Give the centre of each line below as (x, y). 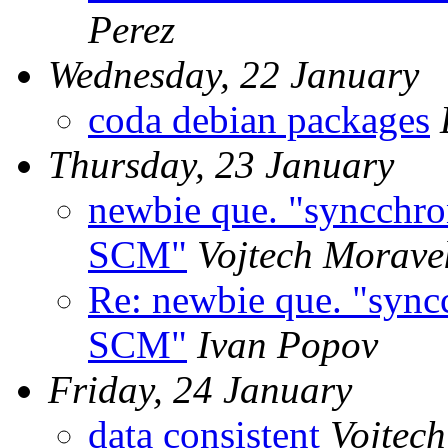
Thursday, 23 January (221, 164)
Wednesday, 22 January (233, 74)
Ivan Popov (287, 344)
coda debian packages (259, 119)
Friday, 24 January (200, 389)
